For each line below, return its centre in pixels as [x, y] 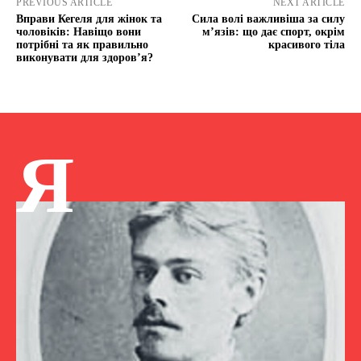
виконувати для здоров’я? [85, 58]
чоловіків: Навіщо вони [79, 32]
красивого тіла [306, 45]
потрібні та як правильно [82, 45]
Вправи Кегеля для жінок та [89, 19]
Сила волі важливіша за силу [268, 19]
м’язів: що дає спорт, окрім [273, 32]
